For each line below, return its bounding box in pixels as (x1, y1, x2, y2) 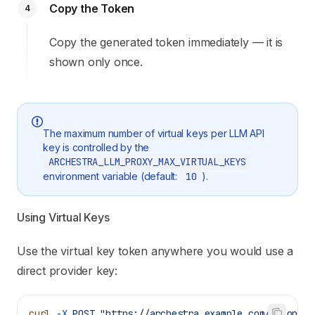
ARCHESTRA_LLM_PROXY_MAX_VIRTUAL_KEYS (49, 155, 246, 168)
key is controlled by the (43, 141, 150, 153)
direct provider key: (17, 264, 118, 278)
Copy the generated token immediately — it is (49, 34, 283, 49)
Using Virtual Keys (17, 210, 110, 224)
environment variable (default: (43, 170, 180, 182)
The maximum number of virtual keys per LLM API (43, 127, 264, 139)
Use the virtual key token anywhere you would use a (17, 244, 293, 258)
